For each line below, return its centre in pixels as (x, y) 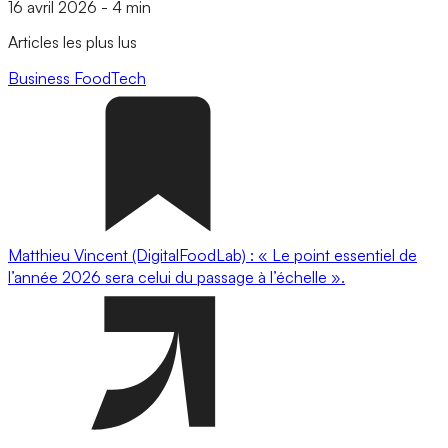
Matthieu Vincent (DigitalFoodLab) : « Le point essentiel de (212, 254)
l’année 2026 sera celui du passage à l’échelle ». (176, 276)
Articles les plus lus (72, 42)
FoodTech (110, 77)
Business (41, 77)
